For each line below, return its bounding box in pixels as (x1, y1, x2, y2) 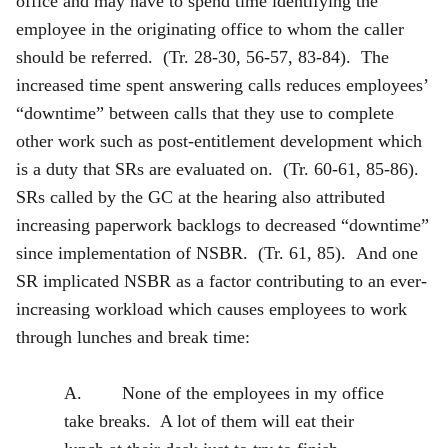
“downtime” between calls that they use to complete (16, 102, 394, 123)
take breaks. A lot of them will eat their (64, 410, 354, 431)
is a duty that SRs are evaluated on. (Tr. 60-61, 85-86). (16, 158, 424, 179)
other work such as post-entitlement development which (16, 130, 422, 151)
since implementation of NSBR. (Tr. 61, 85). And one (16, 242, 418, 263)
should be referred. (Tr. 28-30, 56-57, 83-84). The (16, 46, 389, 67)
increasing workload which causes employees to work (16, 298, 407, 319)
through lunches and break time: (16, 326, 250, 347)
